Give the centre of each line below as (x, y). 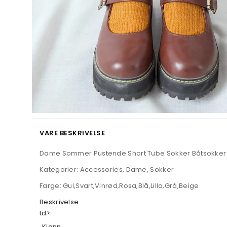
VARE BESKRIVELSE (72, 133)
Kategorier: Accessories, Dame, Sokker (107, 169)
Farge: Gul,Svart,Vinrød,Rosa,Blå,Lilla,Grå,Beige (119, 185)
